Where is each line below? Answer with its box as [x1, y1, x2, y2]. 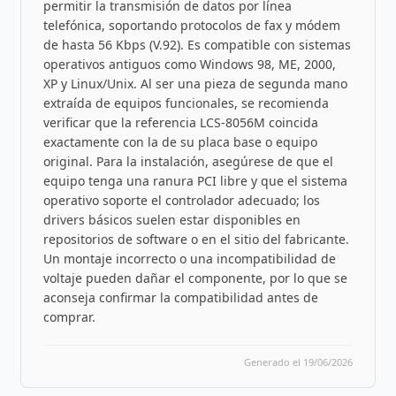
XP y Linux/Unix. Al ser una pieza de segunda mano [42, 74, 347, 92]
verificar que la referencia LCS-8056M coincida [42, 113, 318, 131]
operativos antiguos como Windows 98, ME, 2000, [42, 55, 336, 72]
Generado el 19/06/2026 [244, 354, 354, 369]
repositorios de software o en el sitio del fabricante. [42, 230, 349, 247]
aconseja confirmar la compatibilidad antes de [42, 288, 318, 306]
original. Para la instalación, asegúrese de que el [42, 152, 333, 170]
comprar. [42, 308, 95, 325]
